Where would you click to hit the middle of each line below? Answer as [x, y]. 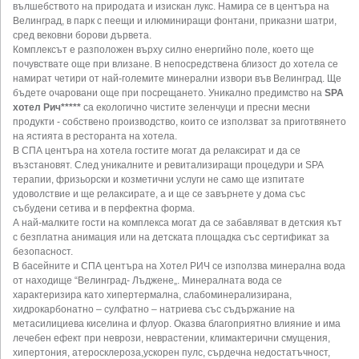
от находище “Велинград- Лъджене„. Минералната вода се [147, 281]
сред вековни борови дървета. [82, 36]
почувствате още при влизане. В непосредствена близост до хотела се [175, 65]
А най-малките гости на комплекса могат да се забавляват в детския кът [177, 223]
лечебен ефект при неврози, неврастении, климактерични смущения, [171, 339]
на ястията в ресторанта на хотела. [95, 137]
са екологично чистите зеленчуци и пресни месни [196, 108]
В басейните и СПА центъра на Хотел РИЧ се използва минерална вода [179, 266]
